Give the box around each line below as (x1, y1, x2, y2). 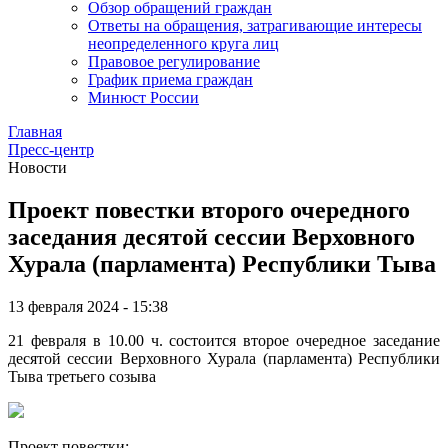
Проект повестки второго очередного (8, 196, 410, 223)
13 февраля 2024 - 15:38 (8, 297, 168, 315)
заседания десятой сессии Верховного (8, 223, 415, 250)
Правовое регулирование (88, 52, 260, 70)
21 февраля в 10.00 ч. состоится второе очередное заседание (8, 331, 440, 349)
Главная (8, 122, 62, 140)
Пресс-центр (8, 140, 94, 158)
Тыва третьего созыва (8, 367, 156, 385)
